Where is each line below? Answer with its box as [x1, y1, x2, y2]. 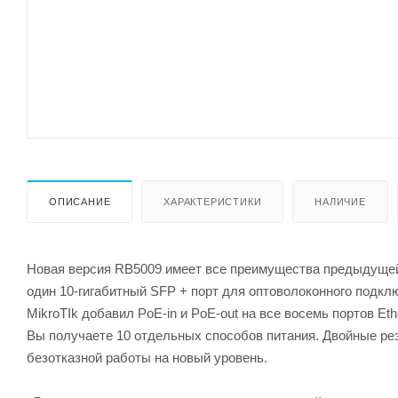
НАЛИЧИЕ [314, 195, 366, 207]
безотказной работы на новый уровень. [27, 349, 267, 365]
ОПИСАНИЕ [49, 195, 111, 207]
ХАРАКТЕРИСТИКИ [163, 195, 262, 207]
